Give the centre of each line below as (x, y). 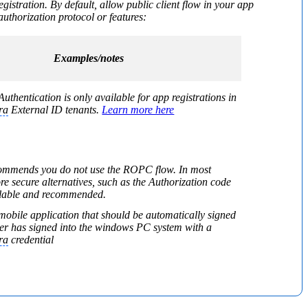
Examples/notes (89, 58)
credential (31, 239)
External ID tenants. (55, 109)
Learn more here (138, 109)
